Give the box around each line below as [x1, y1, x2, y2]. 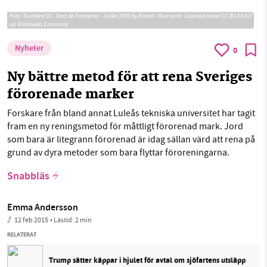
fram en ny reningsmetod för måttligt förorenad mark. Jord [7, 120, 243, 133]
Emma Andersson [7, 201, 78, 216]
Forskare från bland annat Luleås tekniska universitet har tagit [7, 107, 255, 120]
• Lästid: [50, 215, 75, 225]
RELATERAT [7, 230, 36, 240]
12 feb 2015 [14, 215, 48, 225]
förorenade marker [7, 85, 134, 106]
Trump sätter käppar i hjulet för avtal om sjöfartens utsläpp [49, 254, 246, 266]
